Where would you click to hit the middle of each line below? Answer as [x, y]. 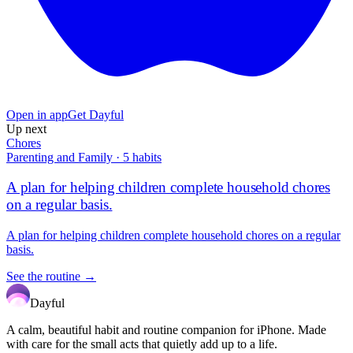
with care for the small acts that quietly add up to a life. [142, 344]
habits [145, 157]
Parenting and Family [59, 157]
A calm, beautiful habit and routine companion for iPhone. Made [166, 330]
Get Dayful [96, 114]
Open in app [37, 114]
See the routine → [51, 277]
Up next [26, 128]
